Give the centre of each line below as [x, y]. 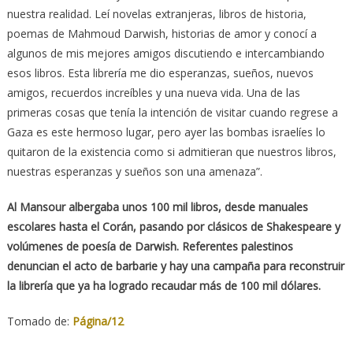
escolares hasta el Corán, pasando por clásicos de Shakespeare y [173, 226]
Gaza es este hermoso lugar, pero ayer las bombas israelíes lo [166, 132]
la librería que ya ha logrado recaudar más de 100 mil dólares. [163, 285]
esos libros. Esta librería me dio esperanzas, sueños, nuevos [160, 72]
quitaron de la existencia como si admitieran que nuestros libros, [171, 151]
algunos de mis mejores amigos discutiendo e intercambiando [165, 53]
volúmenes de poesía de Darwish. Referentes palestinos [150, 246]
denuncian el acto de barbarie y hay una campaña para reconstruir [175, 266]
